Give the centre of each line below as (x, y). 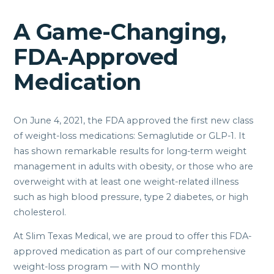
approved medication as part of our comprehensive (130, 252)
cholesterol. (40, 212)
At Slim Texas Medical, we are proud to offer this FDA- (133, 236)
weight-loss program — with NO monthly (107, 267)
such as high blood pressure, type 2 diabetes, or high (131, 197)
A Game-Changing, (120, 31)
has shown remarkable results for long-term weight (130, 151)
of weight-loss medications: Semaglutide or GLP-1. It (130, 135)
